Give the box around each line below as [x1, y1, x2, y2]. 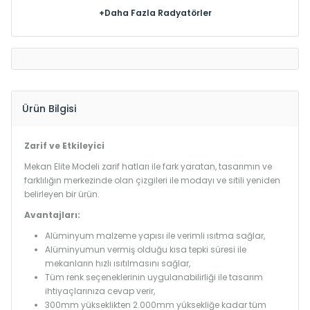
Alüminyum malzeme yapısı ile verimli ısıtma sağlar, [45, 230, 265, 241]
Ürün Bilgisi [22, 102, 76, 116]
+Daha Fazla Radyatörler [98, 7, 212, 19]
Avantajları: [24, 209, 80, 221]
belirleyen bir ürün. [24, 188, 100, 200]
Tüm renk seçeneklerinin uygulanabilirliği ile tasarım [45, 271, 263, 283]
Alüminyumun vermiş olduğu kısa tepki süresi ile [45, 244, 246, 255]
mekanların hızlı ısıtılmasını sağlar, [45, 257, 190, 269]
